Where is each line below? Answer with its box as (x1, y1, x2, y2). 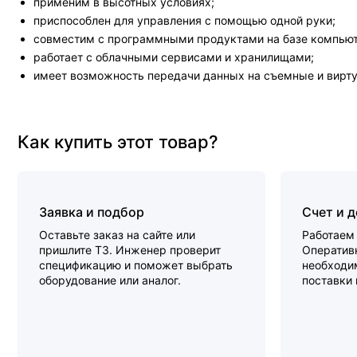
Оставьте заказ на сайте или (39, 228, 195, 241)
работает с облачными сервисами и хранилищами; (33, 50, 314, 64)
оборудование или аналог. (39, 273, 181, 287)
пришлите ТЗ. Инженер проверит (39, 243, 221, 257)
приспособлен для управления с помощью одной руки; (33, 14, 335, 27)
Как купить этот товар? (18, 131, 218, 152)
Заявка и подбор (39, 204, 144, 220)
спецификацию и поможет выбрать (39, 258, 233, 272)
